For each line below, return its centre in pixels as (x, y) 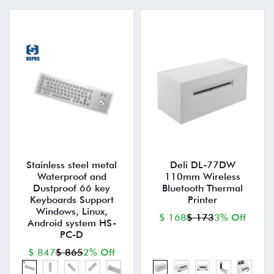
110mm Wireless (202, 177)
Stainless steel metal (72, 165)
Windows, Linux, (72, 212)
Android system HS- (72, 223)
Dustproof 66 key (72, 188)
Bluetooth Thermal (202, 188)
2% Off (99, 253)
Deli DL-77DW (202, 165)
